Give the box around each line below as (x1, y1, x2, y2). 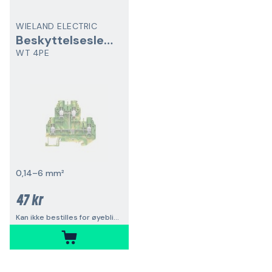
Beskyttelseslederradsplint (104, 32, 113, 48)
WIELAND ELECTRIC (16, 21, 97, 32)
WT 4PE (16, 47, 49, 58)
